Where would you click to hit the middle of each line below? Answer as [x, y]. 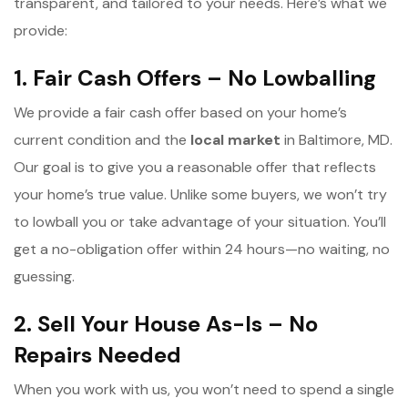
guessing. [44, 276]
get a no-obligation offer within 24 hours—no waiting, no [202, 249]
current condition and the [102, 139]
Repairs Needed [97, 354]
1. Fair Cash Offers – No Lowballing [195, 77]
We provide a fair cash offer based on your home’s [180, 112]
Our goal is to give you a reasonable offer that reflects [195, 167]
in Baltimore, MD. [337, 139]
